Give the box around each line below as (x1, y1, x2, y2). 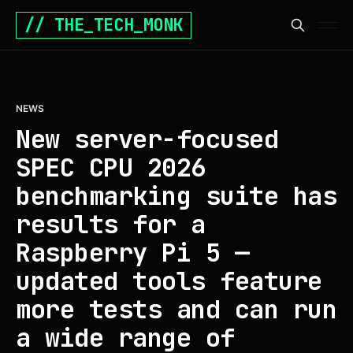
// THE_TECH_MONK (24, 13, 183, 36)
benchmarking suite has (16, 179, 336, 213)
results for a (16, 207, 206, 241)
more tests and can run (16, 292, 336, 326)
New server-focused (16, 122, 278, 156)
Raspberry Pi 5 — (16, 236, 249, 269)
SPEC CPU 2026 (16, 150, 206, 184)
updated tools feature (16, 264, 322, 298)
